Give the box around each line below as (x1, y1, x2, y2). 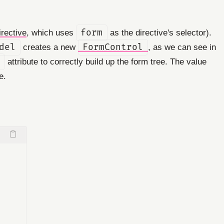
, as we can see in (147, 41, 216, 52)
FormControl (82, 41, 143, 52)
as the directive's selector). (107, 27, 211, 37)
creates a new (20, 41, 78, 52)
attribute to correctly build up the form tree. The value (4, 56, 206, 66)
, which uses (26, 27, 76, 37)
